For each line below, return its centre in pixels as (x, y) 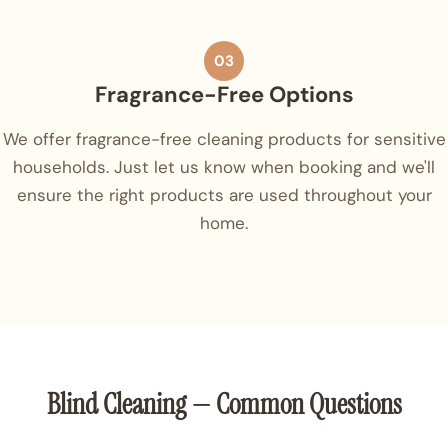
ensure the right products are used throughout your (224, 195)
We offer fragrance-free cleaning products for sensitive (224, 139)
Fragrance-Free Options (224, 95)
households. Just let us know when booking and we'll (224, 167)
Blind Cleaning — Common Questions (224, 405)
